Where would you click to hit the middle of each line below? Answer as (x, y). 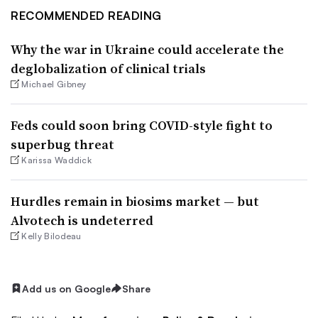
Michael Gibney (54, 84)
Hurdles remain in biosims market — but (135, 201)
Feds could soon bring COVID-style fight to (142, 125)
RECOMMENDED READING (86, 15)
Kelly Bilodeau (51, 236)
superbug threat (62, 144)
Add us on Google (66, 288)
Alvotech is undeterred (82, 220)
